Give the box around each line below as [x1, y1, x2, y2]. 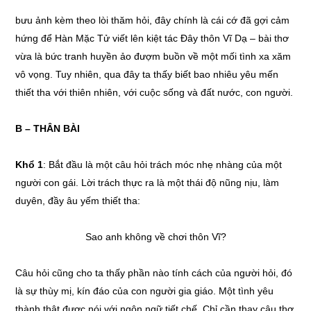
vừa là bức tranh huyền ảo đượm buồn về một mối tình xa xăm [15, 51, 292, 62]
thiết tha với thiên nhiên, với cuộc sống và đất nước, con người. [15, 87, 294, 98]
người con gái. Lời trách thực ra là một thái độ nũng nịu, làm [15, 177, 280, 188]
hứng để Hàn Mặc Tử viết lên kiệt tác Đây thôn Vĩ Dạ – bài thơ [15, 33, 289, 44]
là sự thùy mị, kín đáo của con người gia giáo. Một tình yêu [15, 285, 274, 296]
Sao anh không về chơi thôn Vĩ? [85, 231, 226, 242]
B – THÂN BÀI [15, 123, 81, 134]
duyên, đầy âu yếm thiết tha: [15, 195, 141, 206]
